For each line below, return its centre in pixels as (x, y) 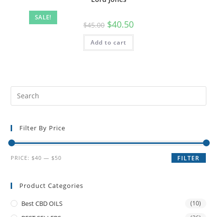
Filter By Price (43, 128)
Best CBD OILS (42, 203)
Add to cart (108, 43)
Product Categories (52, 185)
